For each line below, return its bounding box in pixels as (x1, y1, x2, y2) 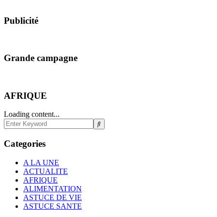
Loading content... (4, 110, 60, 119)
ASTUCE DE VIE (23, 193, 82, 201)
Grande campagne (4, 53, 77, 63)
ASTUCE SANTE (23, 201, 82, 210)
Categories (4, 139, 46, 149)
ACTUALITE (23, 167, 68, 175)
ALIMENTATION (23, 184, 82, 193)
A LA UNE (23, 158, 59, 167)
